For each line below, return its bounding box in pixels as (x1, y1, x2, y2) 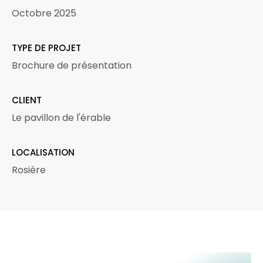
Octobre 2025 (12, 6, 76, 20)
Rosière (12, 163, 46, 177)
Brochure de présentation (12, 59, 131, 72)
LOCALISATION (12, 146, 75, 159)
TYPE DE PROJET (12, 42, 81, 54)
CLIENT (12, 94, 42, 106)
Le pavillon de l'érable (12, 111, 111, 124)
